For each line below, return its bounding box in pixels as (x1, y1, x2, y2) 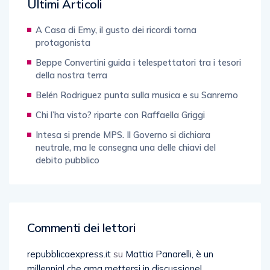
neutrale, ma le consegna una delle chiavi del (36, 142, 216, 154)
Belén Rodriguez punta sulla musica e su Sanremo (36, 89, 238, 101)
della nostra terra (36, 69, 107, 81)
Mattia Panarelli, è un (125, 248, 213, 260)
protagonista (36, 37, 90, 49)
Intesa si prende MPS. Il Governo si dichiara (36, 129, 210, 141)
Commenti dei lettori (27, 220, 136, 236)
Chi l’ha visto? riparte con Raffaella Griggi (36, 109, 205, 121)
